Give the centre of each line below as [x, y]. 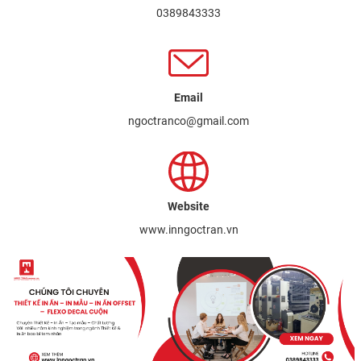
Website [189, 206]
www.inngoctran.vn [189, 229]
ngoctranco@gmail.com [189, 121]
